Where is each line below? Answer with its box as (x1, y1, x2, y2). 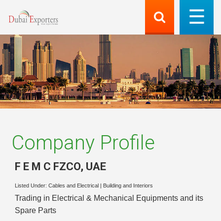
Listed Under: (15, 183, 48, 189)
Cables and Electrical (48, 183, 99, 189)
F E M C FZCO (15, 160, 80, 173)
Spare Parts (15, 206, 56, 215)
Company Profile (11, 131, 155, 154)
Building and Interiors (103, 183, 153, 189)
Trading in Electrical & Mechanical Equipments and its (15, 194, 203, 203)
